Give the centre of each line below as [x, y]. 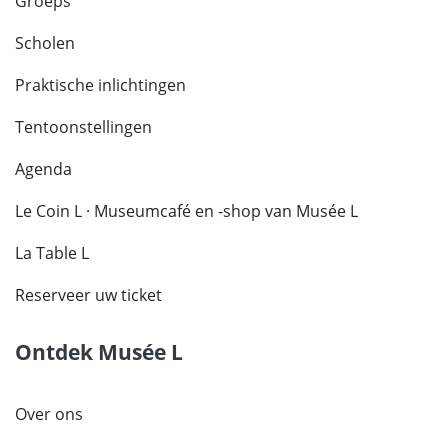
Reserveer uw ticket [88, 295]
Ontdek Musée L [99, 352]
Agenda [43, 169]
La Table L [52, 253]
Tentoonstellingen [83, 127]
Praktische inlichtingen [100, 85]
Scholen [45, 43]
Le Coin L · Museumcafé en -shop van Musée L [186, 211]
